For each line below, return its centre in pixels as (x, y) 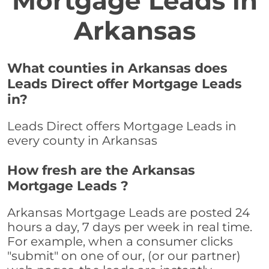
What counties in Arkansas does (117, 68)
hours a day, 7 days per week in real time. (130, 227)
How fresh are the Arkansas (101, 170)
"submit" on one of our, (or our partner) (124, 256)
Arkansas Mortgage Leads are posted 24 (128, 213)
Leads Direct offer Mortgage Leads (125, 84)
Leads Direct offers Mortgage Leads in (122, 126)
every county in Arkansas (82, 141)
